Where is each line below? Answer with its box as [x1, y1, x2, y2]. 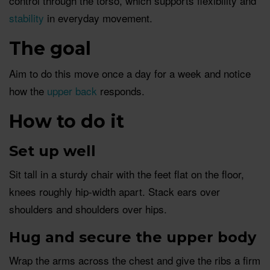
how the [9, 83, 47, 98]
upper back [47, 83, 97, 98]
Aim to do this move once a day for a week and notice [9, 65, 251, 81]
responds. [97, 83, 145, 98]
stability [9, 10, 44, 25]
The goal [9, 37, 91, 60]
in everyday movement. [44, 10, 152, 25]
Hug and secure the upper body [9, 228, 256, 246]
